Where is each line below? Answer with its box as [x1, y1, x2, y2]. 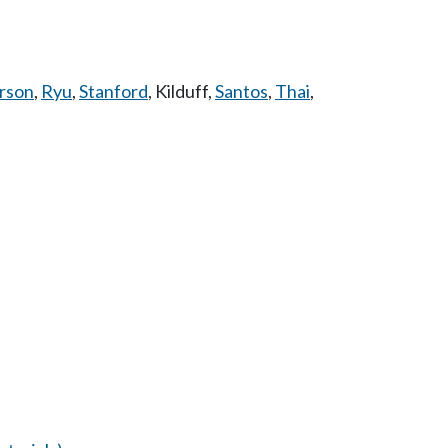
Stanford [79, 80, 148, 102]
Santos [215, 80, 268, 102]
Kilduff [155, 80, 208, 102]
